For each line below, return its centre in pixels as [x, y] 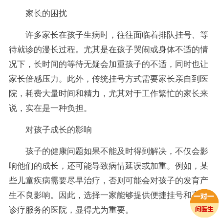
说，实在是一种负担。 [50, 108]
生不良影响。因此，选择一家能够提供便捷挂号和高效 [108, 195]
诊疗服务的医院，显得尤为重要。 [71, 210]
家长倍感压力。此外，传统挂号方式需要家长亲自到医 [108, 79]
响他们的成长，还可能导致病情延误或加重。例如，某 [108, 166]
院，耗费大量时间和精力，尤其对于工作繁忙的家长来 [108, 93]
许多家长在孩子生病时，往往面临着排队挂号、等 [117, 35]
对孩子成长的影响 [58, 130]
